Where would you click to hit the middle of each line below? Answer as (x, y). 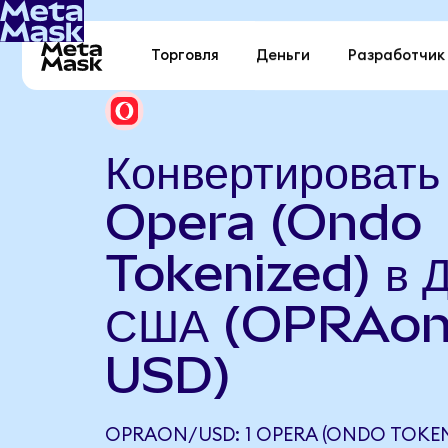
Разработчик (396, 56)
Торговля (185, 56)
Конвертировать (272, 170)
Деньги (283, 56)
